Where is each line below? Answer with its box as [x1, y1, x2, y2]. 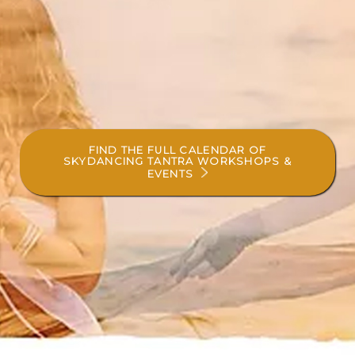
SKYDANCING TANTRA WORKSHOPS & [63, 155, 292, 168]
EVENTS [147, 168, 194, 181]
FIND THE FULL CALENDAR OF [88, 144, 267, 157]
